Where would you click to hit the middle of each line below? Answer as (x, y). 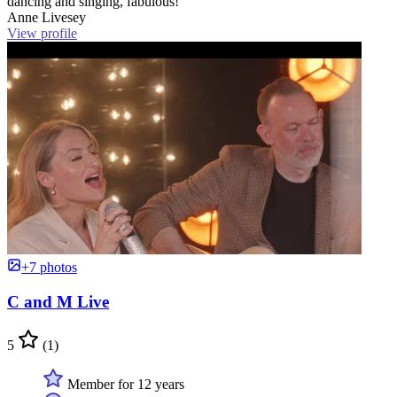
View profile (42, 34)
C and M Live (58, 301)
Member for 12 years (124, 384)
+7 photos (49, 268)
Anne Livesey (47, 18)
